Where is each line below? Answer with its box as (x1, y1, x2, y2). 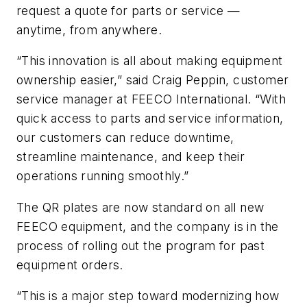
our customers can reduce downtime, (16, 130, 234, 145)
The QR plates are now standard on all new (16, 199, 265, 214)
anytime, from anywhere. (16, 22, 162, 37)
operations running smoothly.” (16, 169, 189, 184)
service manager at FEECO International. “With (16, 92, 286, 107)
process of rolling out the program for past (16, 238, 265, 253)
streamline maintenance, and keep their (16, 149, 245, 164)
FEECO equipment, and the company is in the (16, 219, 279, 234)
